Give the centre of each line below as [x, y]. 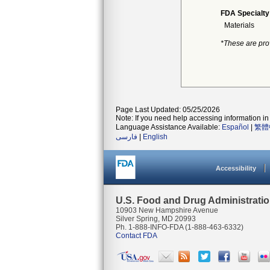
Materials [239, 25]
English [155, 137]
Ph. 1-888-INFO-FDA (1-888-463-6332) [180, 227]
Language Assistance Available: [169, 127]
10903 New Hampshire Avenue [167, 210]
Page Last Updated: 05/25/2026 [168, 110]
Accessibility [236, 168]
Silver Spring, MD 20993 [156, 219]
